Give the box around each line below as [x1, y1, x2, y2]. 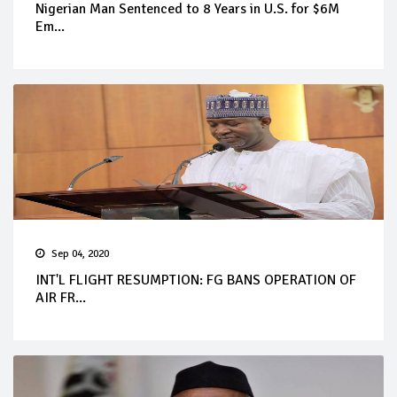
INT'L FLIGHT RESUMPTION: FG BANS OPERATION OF [35, 270, 356, 289]
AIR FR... [35, 288, 86, 307]
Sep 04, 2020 [51, 246, 109, 261]
